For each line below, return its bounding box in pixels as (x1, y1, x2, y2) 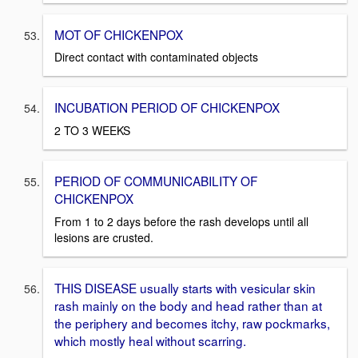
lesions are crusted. (54, 229, 153, 245)
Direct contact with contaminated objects (54, 49, 258, 66)
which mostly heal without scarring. (54, 331, 246, 349)
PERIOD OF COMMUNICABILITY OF (54, 172, 257, 190)
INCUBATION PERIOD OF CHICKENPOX (54, 98, 280, 117)
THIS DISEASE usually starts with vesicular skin (54, 278, 316, 296)
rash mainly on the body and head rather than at (54, 296, 322, 314)
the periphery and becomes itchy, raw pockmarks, (54, 313, 330, 332)
